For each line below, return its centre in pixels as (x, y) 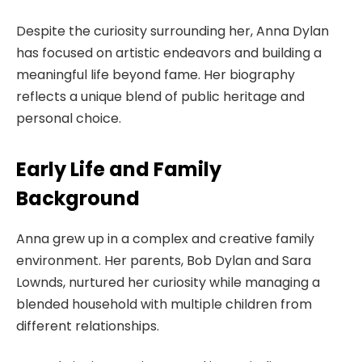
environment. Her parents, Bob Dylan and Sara (164, 261)
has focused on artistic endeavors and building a (169, 53)
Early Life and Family (119, 170)
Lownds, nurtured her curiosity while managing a (168, 283)
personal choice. (69, 118)
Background (78, 199)
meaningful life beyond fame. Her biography (156, 74)
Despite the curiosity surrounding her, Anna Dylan (173, 31)
